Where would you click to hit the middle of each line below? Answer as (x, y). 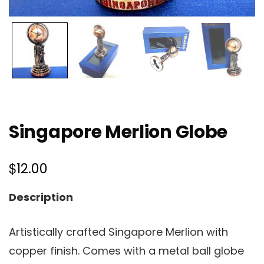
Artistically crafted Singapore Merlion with (118, 232)
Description (41, 197)
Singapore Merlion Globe (118, 132)
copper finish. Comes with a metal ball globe (126, 250)
